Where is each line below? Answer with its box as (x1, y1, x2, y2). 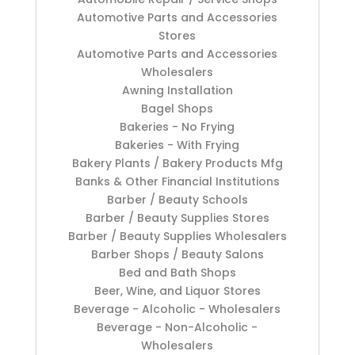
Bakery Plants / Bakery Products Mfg (71, 155, 283, 172)
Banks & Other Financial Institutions (74, 174, 280, 190)
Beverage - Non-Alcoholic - (97, 319, 258, 336)
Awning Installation (121, 82, 233, 99)
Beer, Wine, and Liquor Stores (94, 283, 261, 300)
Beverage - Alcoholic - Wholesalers (74, 301, 281, 318)
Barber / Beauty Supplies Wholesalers (67, 228, 287, 245)
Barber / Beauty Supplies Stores (85, 210, 269, 227)
